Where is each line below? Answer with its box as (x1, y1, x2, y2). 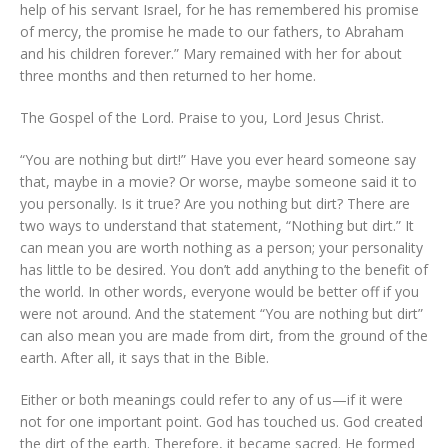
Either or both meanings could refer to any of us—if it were (20, 389, 403, 409)
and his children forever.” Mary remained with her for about (20, 43, 402, 63)
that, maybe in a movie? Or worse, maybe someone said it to (20, 171, 417, 191)
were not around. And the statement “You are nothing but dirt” (20, 303, 423, 323)
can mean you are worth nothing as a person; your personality (20, 237, 423, 257)
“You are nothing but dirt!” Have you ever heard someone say (20, 149, 416, 169)
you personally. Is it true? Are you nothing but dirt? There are (20, 193, 410, 213)
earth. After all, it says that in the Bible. (20, 347, 269, 367)
